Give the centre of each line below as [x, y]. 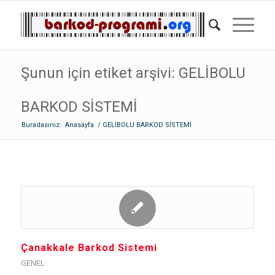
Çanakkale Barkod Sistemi [89, 248]
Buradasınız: [41, 125]
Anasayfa [79, 125]
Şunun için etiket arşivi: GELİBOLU [133, 73]
